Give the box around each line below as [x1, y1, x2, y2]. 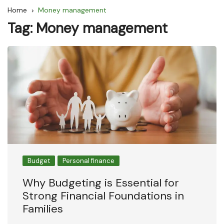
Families [22, 201, 63, 216]
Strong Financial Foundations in [22, 188, 184, 203]
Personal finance [62, 156, 114, 165]
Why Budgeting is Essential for [22, 175, 179, 190]
